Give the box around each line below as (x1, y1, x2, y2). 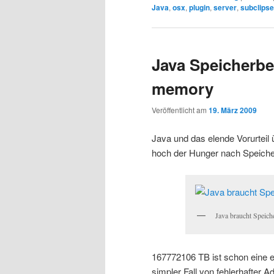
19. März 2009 (209, 105, 257, 116)
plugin (189, 1, 210, 13)
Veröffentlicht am (152, 105, 209, 116)
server (213, 1, 237, 13)
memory (152, 76, 213, 100)
